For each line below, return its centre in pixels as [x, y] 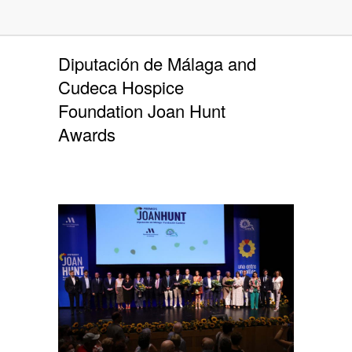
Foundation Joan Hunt [142, 110]
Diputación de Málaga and [157, 63]
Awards [87, 134]
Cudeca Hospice [121, 87]
